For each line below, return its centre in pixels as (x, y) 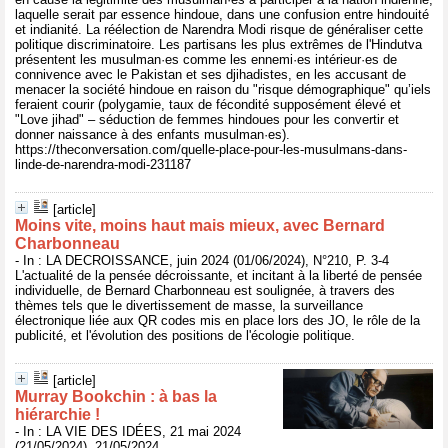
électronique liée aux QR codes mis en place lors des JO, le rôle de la (217, 320)
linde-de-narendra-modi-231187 (103, 164)
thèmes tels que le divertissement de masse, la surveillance (189, 305)
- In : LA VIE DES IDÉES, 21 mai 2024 (128, 431)
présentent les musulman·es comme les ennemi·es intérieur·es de (206, 59)
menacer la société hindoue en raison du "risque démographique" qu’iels (223, 89)
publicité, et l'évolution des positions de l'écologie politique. (185, 335)
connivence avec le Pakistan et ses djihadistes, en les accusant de (210, 74)
